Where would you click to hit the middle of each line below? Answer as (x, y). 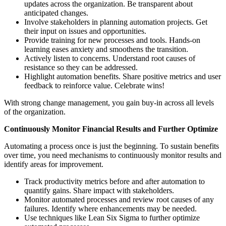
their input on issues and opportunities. (85, 31)
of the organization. (35, 112)
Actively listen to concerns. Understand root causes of (110, 59)
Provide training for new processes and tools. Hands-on (112, 40)
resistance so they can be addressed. (81, 68)
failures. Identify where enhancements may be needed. (110, 209)
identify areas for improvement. (54, 164)
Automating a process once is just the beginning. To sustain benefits (111, 146)
